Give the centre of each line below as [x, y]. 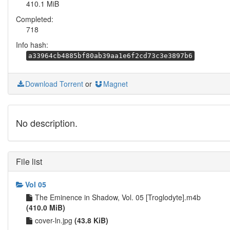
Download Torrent [54, 84]
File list [29, 161]
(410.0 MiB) [46, 207]
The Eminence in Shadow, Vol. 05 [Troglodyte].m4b [118, 197]
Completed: [35, 19]
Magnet [116, 84]
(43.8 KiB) [91, 220]
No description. [47, 123]
